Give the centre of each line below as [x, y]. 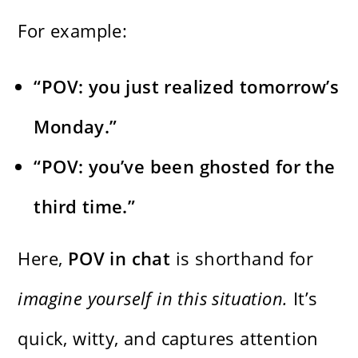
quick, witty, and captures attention [168, 338]
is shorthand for [242, 258]
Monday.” [76, 126]
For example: [73, 30]
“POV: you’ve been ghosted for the [185, 166]
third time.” [85, 206]
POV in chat [119, 258]
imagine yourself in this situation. [153, 298]
